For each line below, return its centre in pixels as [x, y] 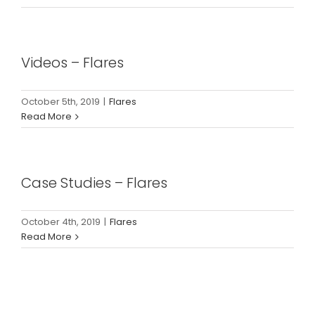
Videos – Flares [72, 63]
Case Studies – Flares [94, 183]
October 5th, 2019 [60, 102]
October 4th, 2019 [61, 222]
